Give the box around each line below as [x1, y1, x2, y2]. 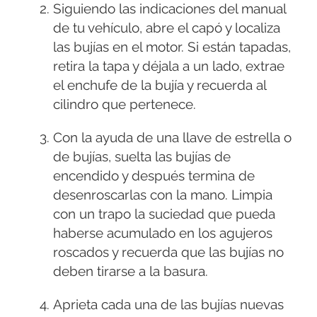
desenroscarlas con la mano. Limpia [53, 187, 272, 203]
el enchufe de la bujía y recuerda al [53, 77, 266, 93]
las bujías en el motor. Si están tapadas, [53, 39, 291, 55]
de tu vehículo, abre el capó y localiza [53, 20, 280, 36]
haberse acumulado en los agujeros [53, 225, 272, 241]
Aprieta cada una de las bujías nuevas [53, 296, 284, 313]
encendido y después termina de [53, 168, 255, 184]
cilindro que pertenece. [53, 96, 196, 113]
